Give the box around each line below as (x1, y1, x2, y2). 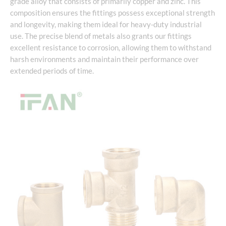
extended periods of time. (10, 66, 94, 75)
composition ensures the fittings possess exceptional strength (10, 8, 215, 17)
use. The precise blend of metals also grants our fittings (10, 31, 192, 40)
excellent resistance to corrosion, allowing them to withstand (10, 43, 211, 52)
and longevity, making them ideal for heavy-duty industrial (10, 20, 202, 29)
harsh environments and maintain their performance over (10, 54, 199, 64)
